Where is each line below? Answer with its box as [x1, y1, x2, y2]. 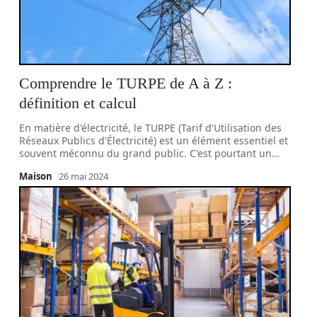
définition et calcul [19, 94, 137, 112]
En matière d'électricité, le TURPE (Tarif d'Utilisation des [19, 121, 282, 134]
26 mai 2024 [59, 170, 109, 183]
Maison [19, 170, 53, 183]
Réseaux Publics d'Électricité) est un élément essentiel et [19, 134, 289, 147]
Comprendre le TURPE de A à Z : [19, 74, 233, 92]
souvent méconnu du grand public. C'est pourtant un [19, 146, 272, 160]
